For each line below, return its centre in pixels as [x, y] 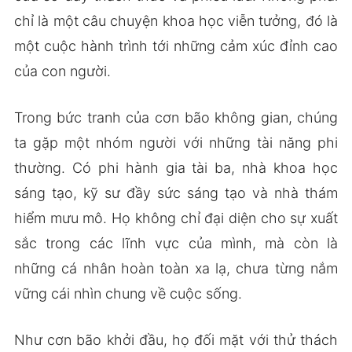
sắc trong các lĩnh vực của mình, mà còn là [176, 243]
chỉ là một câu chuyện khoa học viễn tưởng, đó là [176, 20]
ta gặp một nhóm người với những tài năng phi [176, 142]
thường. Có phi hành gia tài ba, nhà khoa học [176, 167]
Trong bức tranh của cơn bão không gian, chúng [176, 117]
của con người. [62, 71]
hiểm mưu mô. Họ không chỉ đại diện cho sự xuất [176, 218]
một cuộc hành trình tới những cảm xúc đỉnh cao [176, 46]
